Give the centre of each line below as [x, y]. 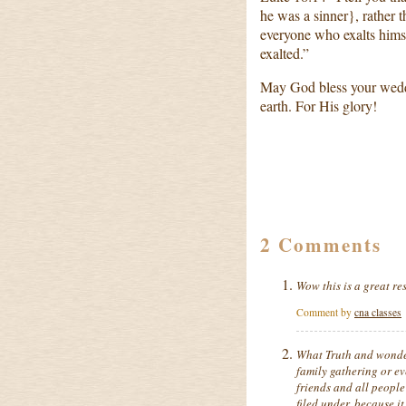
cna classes [378, 312]
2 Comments [321, 245]
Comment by [325, 312]
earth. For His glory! [319, 106]
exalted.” [285, 53]
